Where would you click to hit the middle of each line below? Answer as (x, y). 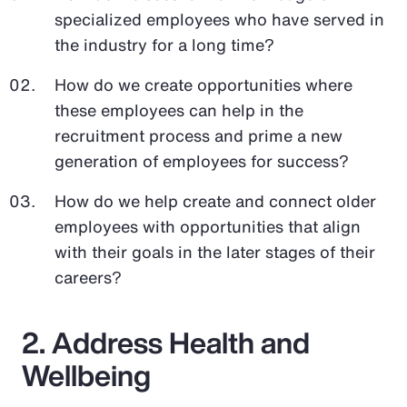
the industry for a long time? (164, 44)
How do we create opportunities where (203, 84)
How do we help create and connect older (215, 200)
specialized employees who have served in (219, 19)
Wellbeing (89, 375)
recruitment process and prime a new (199, 135)
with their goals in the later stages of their (215, 251)
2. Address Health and (166, 342)
